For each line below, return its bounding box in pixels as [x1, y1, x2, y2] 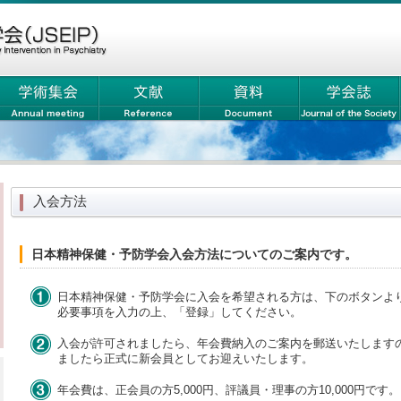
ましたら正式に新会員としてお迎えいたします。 [57, 352, 313, 365]
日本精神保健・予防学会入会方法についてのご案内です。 [31, 247, 357, 261]
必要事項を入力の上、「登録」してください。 [57, 305, 302, 319]
